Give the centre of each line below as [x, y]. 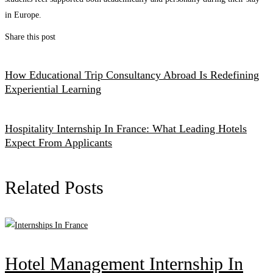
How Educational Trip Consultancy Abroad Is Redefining [132, 75]
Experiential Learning [53, 89]
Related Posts [54, 187]
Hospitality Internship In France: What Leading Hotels [126, 128]
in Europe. [23, 15]
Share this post [30, 37]
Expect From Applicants [58, 142]
